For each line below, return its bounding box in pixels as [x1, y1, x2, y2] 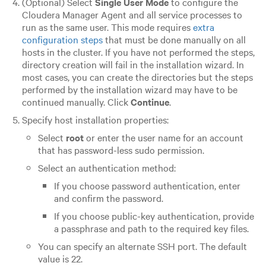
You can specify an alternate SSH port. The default [37, 239, 247, 252]
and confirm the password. [53, 191, 163, 204]
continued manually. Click [21, 94, 131, 108]
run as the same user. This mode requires [21, 20, 193, 33]
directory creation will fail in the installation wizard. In [21, 57, 244, 71]
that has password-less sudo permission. [37, 142, 204, 156]
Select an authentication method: [37, 160, 176, 174]
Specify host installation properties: [21, 112, 169, 126]
